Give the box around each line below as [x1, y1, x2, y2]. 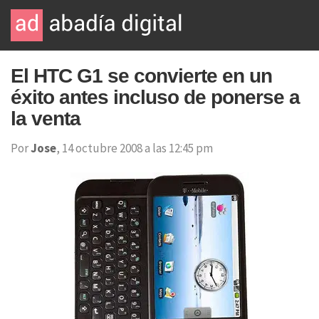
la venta [11, 108, 80, 130]
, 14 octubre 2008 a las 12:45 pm [56, 140, 213, 156]
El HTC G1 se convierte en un [11, 65, 272, 87]
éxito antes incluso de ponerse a [11, 86, 300, 108]
